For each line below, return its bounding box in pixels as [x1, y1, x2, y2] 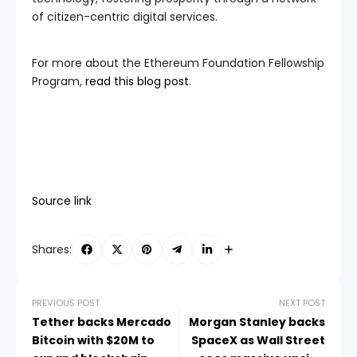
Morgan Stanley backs [189, 313, 325, 330]
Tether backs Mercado [32, 313, 171, 330]
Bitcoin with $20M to [32, 331, 155, 348]
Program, [32, 73, 85, 90]
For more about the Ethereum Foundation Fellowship [32, 55, 324, 72]
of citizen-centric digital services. [32, 9, 218, 25]
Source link [32, 193, 92, 210]
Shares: [32, 241, 72, 257]
